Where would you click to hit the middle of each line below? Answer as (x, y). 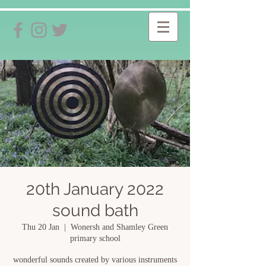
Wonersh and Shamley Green (119, 227)
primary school (95, 238)
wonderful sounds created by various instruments (95, 260)
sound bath (95, 210)
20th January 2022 (95, 189)
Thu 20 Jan (41, 227)
